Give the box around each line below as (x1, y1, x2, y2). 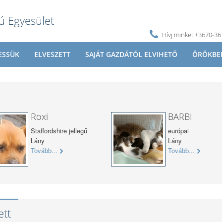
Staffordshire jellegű (30, 126, 87, 135)
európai (168, 126, 189, 135)
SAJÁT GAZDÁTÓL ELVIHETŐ (85, 50, 177, 59)
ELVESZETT (34, 50, 70, 59)
